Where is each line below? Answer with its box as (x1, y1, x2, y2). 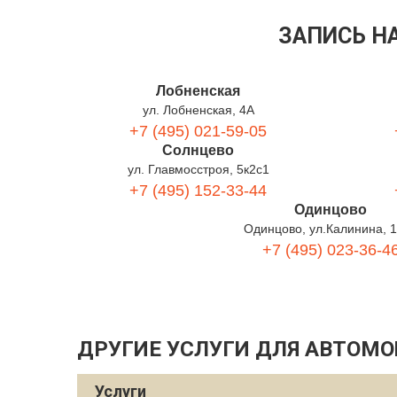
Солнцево (162, 143, 234, 158)
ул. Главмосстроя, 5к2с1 (127, 162, 269, 176)
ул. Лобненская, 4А (142, 103, 254, 117)
